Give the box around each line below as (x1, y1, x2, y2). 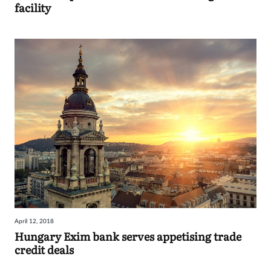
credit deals (15, 241, 74, 258)
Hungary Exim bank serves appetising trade (15, 228, 241, 245)
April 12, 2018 (15, 218, 54, 225)
